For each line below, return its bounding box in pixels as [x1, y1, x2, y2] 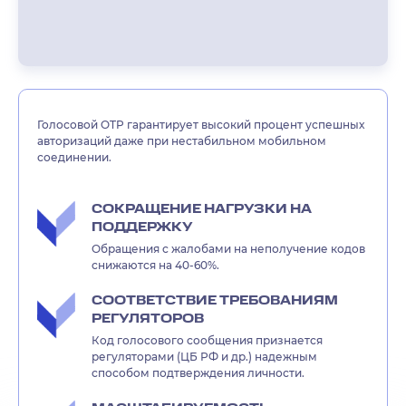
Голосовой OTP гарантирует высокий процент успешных [37, 118, 365, 132]
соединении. [37, 150, 112, 165]
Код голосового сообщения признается [92, 333, 324, 348]
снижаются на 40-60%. [92, 258, 220, 273]
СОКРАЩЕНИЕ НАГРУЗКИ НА [92, 200, 313, 219]
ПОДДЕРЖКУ [92, 218, 194, 237]
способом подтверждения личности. [92, 366, 305, 381]
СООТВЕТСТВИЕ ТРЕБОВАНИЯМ [92, 292, 339, 311]
